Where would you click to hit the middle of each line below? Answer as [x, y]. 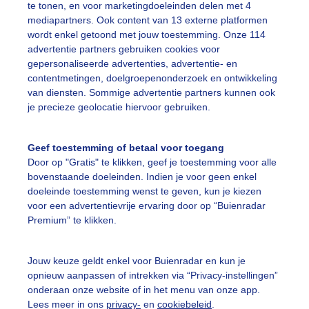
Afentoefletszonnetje [151, 20]
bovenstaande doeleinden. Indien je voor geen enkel [142, 177]
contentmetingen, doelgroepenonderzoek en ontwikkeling [152, 78]
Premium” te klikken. [72, 220]
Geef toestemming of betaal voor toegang [126, 148]
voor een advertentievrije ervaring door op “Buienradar [147, 206]
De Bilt [195, 261]
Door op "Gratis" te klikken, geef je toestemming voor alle [152, 162]
